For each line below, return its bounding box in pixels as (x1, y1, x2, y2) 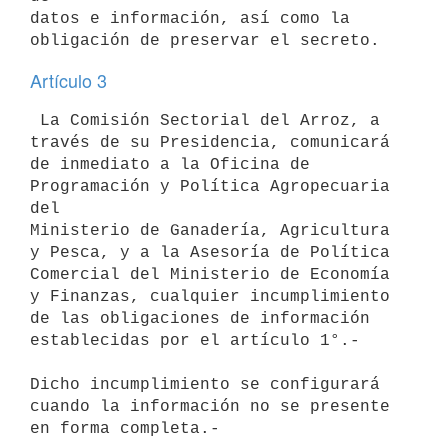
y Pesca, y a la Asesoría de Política (30, 243, 390, 262)
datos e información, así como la (30, 9, 350, 28)
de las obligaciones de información (30, 309, 370, 328)
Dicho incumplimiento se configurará (30, 375, 380, 394)
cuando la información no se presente (30, 397, 390, 416)
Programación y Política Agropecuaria (30, 177, 390, 196)
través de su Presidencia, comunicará (30, 133, 390, 152)
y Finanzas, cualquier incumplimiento (30, 287, 390, 306)
